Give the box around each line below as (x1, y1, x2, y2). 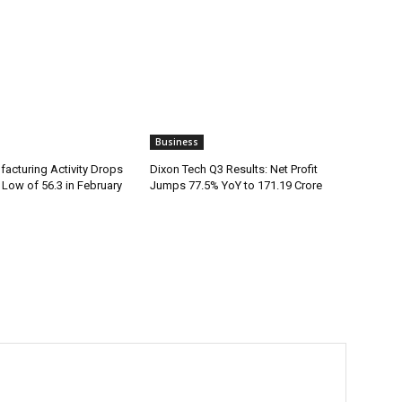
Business (155, 135, 199, 149)
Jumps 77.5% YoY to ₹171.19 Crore (150, 179, 323, 193)
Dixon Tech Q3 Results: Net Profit (150, 162, 319, 177)
